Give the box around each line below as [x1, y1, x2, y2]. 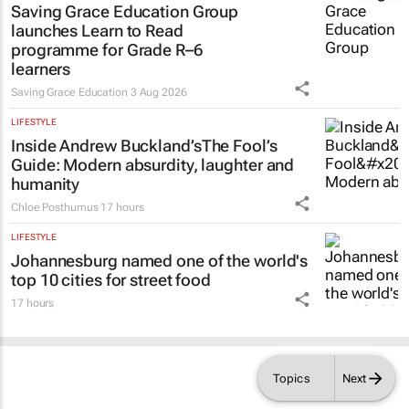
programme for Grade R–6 [11, 26, 203, 46]
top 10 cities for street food [11, 256, 212, 276]
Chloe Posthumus [11, 186, 99, 200]
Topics [272, 371, 310, 385]
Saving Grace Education [11, 71, 128, 85]
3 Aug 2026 [130, 71, 187, 85]
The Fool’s [201, 121, 278, 142]
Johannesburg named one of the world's [11, 236, 309, 257]
